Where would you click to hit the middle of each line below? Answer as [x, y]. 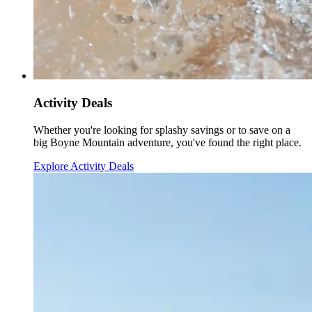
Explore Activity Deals [84, 166]
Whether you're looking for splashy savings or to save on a [162, 130]
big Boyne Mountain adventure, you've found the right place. [167, 142]
